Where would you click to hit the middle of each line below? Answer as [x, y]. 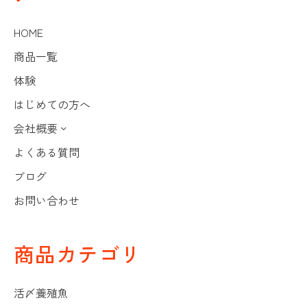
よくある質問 [47, 152]
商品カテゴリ [77, 253]
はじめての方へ [52, 104]
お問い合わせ [47, 200]
